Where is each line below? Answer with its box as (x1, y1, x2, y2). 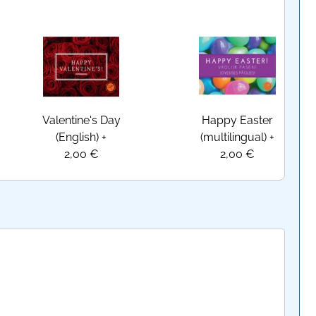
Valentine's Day (42, 113, 121, 127)
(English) (56, 130, 99, 144)
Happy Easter (201, 113, 273, 127)
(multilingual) (200, 130, 267, 144)
